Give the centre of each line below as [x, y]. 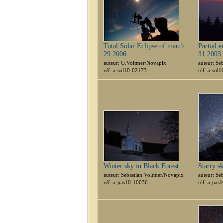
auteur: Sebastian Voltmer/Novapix [144, 175]
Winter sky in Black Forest [141, 166]
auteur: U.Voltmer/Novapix [135, 63]
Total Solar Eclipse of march [144, 46]
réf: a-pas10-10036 [126, 182]
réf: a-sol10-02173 [125, 70]
